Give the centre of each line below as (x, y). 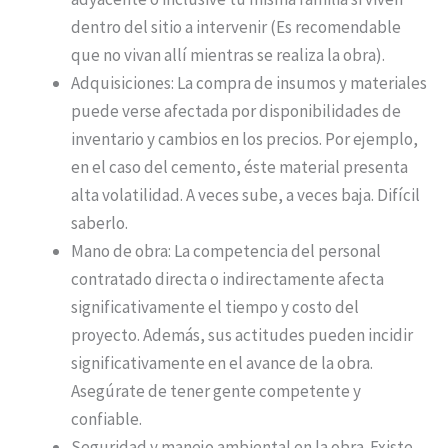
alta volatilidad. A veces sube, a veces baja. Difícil (245, 195)
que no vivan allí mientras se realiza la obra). (228, 55)
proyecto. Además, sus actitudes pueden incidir (242, 335)
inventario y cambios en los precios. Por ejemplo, (244, 139)
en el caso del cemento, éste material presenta (239, 167)
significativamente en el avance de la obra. (222, 363)
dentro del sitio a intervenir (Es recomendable (236, 27)
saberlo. (99, 223)
